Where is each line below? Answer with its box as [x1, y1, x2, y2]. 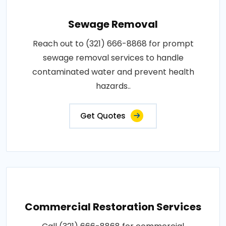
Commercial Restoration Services [25, 199, 201, 214]
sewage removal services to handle [42, 51, 184, 64]
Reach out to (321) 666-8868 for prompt [32, 37, 194, 49]
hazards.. [95, 80, 131, 92]
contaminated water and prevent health [32, 66, 194, 78]
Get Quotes [80, 110, 126, 121]
